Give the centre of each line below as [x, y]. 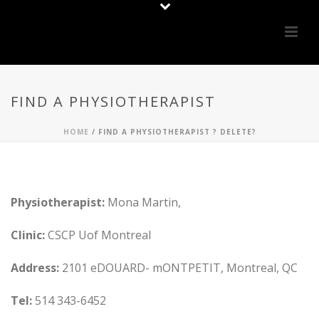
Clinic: [28, 235]
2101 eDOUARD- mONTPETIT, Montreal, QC [178, 268]
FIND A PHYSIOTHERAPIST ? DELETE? [177, 132]
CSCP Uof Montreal [98, 235]
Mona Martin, [143, 202]
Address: [35, 268]
